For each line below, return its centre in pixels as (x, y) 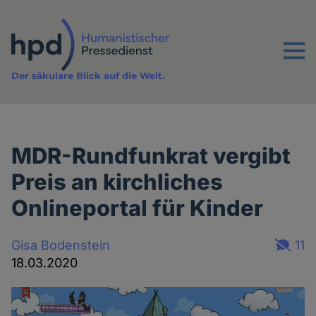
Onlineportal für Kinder (138, 207)
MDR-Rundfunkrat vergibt (151, 155)
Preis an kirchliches (117, 181)
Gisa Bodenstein (61, 245)
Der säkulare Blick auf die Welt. (88, 76)
